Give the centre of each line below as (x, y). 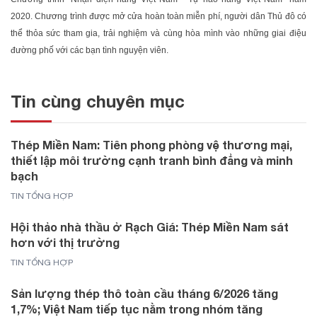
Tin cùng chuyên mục (98, 101)
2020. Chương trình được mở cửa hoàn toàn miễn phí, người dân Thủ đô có (158, 16)
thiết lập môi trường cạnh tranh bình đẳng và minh (152, 160)
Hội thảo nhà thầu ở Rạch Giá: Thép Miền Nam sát (150, 227)
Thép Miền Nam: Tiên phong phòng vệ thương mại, (151, 145)
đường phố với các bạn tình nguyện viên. (90, 50)
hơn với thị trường (65, 242)
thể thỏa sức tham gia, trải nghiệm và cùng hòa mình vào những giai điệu (158, 33)
